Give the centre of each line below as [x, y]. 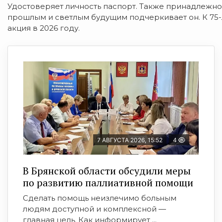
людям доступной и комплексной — [94, 209]
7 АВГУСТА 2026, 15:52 [130, 140]
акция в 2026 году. [44, 28]
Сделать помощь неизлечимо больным [100, 198]
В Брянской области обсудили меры [107, 171]
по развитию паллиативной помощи [108, 183]
